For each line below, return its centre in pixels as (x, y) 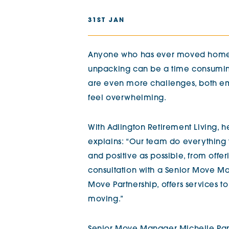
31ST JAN (106, 20)
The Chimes (182, 12)
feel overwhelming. (127, 98)
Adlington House (192, 44)
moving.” (106, 200)
